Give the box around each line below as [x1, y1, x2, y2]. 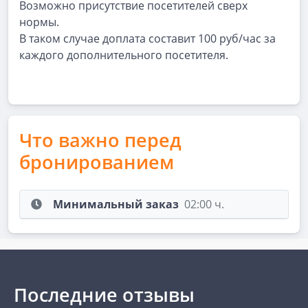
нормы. [19, 14, 59, 30]
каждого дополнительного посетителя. [19, 47, 228, 63]
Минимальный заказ [53, 197, 179, 212]
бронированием [19, 149, 174, 175]
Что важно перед [19, 127, 181, 153]
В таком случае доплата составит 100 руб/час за [19, 31, 276, 46]
